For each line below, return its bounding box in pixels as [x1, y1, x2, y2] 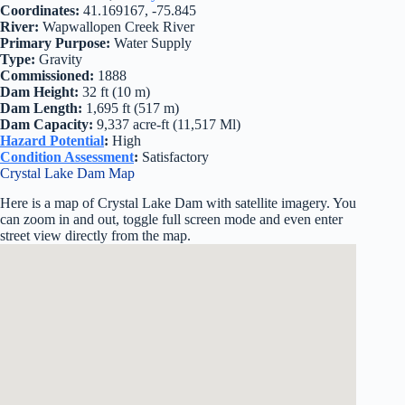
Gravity [35, 51, 82, 67]
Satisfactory [138, 148, 209, 165]
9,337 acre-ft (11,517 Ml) [97, 116, 240, 132]
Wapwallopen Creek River [39, 18, 194, 34]
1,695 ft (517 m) [82, 99, 179, 116]
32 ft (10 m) [79, 83, 150, 99]
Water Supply [110, 34, 192, 51]
